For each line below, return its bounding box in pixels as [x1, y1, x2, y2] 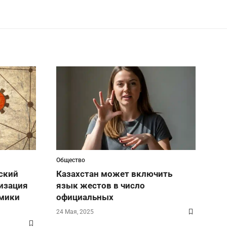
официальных [56, 192, 113, 203]
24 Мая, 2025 [56, 208, 94, 216]
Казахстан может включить [56, 169, 172, 179]
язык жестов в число [56, 180, 145, 191]
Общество [56, 157, 85, 164]
